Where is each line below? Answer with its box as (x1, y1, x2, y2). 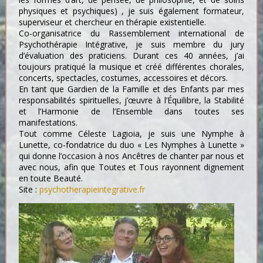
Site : (18, 184, 39, 195)
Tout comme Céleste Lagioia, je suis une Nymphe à (18, 128, 245, 139)
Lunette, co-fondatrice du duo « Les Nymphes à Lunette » (18, 139, 245, 150)
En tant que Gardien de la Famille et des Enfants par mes (18, 83, 245, 95)
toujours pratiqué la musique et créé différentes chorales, (18, 61, 245, 72)
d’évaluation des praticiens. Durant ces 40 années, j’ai (18, 50, 245, 61)
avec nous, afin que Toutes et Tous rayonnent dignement (18, 161, 245, 173)
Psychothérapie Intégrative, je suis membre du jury (18, 39, 245, 50)
